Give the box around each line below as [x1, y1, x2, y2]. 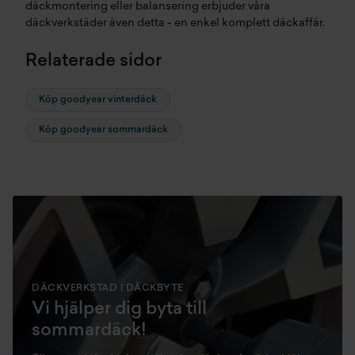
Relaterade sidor [25, 52, 162, 71]
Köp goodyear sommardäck [39, 125, 168, 136]
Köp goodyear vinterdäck [39, 95, 157, 105]
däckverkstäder [25, 17, 107, 30]
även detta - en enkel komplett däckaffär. [107, 17, 325, 30]
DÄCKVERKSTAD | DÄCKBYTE [32, 284, 184, 294]
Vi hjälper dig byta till [32, 300, 207, 319]
